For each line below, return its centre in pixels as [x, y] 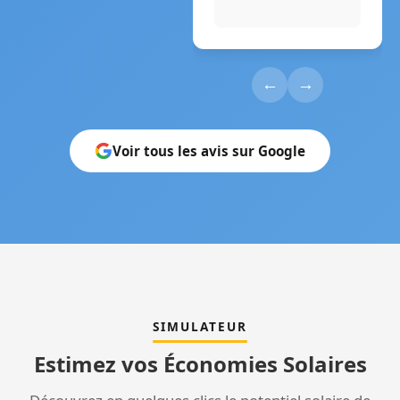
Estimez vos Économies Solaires [200, 363]
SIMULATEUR [200, 326]
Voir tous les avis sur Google [209, 150]
